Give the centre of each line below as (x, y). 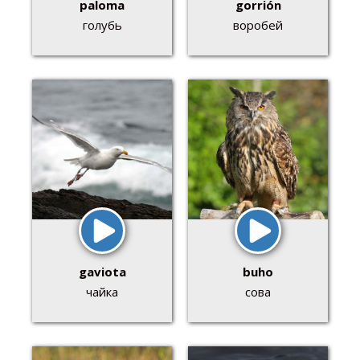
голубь (102, 25)
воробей (258, 25)
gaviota (102, 272)
